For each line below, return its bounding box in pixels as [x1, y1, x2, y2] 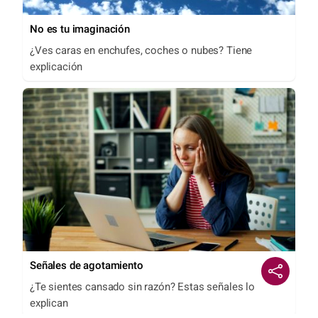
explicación [30, 60, 83, 73]
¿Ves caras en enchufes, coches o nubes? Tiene [30, 43, 253, 57]
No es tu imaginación [30, 22, 130, 35]
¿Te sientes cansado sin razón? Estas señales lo [30, 280, 255, 294]
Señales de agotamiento [30, 259, 143, 273]
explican [30, 297, 68, 310]
